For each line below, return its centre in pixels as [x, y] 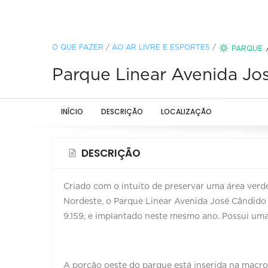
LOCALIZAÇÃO [186, 111]
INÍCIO [72, 111]
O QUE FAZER [78, 47]
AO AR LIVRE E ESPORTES [161, 47]
